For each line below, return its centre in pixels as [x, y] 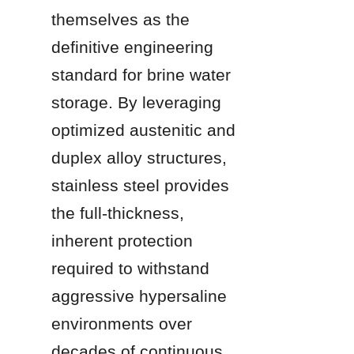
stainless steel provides [140, 185]
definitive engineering [132, 47]
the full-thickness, [118, 213]
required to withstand [130, 268]
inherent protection [122, 240]
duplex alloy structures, [139, 157]
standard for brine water [141, 74]
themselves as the [121, 19]
